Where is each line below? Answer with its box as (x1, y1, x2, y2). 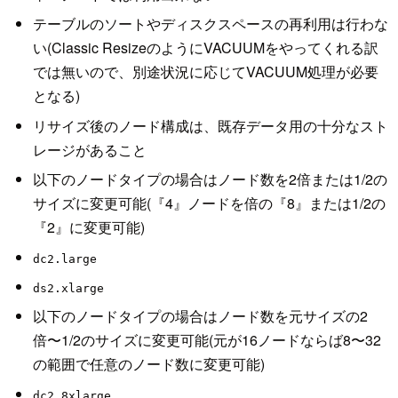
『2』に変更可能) (32, 217, 145, 238)
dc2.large (32, 251, 97, 266)
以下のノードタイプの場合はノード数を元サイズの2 (32, 306, 368, 327)
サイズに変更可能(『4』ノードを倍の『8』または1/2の (32, 193, 386, 214)
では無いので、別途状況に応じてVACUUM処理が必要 (32, 61, 378, 83)
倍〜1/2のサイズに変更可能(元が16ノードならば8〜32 (32, 330, 381, 351)
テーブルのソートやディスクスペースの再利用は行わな (32, 13, 388, 35)
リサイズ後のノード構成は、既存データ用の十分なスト (32, 115, 388, 136)
